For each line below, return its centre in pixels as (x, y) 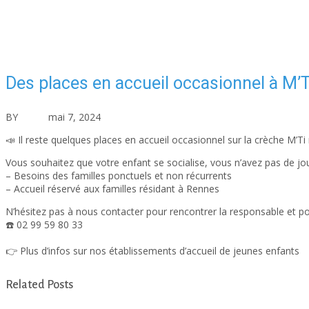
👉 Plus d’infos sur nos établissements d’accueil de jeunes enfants (154, 251)
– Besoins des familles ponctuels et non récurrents (119, 176)
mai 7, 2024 (74, 117)
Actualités (125, 117)
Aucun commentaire (195, 117)
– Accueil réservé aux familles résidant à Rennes (112, 189)
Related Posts (39, 285)
